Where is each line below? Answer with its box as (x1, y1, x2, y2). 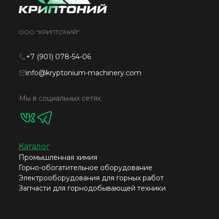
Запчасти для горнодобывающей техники (18, 183, 166, 193)
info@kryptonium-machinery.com (25, 68, 141, 77)
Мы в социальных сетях (19, 93, 101, 103)
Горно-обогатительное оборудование (18, 163, 153, 172)
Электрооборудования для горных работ (18, 173, 164, 182)
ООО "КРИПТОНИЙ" (18, 28, 80, 36)
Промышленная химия (18, 153, 97, 162)
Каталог (18, 141, 50, 151)
